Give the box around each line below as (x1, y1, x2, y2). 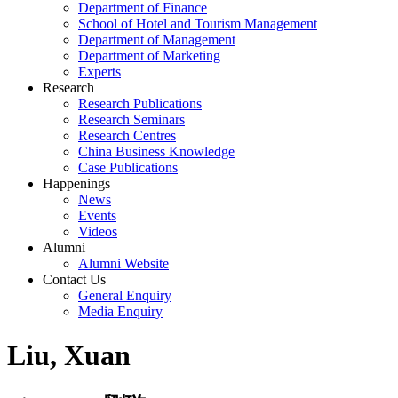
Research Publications (78, 96, 202, 112)
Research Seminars (78, 112, 185, 128)
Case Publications (78, 160, 178, 176)
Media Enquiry (78, 304, 163, 320)
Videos (78, 224, 117, 240)
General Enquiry (78, 288, 171, 304)
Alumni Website (78, 256, 169, 272)
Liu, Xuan (7, 338, 131, 371)
